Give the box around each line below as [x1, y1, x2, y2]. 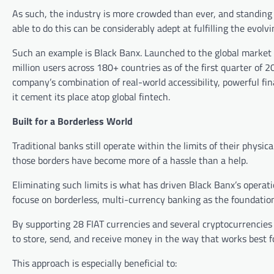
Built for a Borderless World [12, 114, 133, 129]
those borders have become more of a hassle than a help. [12, 153, 248, 168]
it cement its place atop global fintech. [12, 89, 170, 105]
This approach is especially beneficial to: [12, 256, 177, 271]
